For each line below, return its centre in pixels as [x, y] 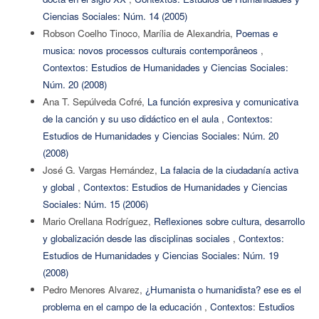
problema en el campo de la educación [123, 307]
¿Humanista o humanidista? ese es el [223, 290]
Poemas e [256, 33]
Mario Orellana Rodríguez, [98, 221]
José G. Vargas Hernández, [101, 170]
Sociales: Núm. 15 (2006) [95, 204]
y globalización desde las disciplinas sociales [137, 239]
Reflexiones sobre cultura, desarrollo [229, 221]
